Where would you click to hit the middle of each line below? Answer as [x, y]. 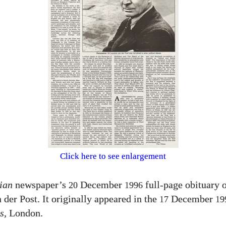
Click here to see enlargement [113, 156]
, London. [23, 213]
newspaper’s [41, 185]
